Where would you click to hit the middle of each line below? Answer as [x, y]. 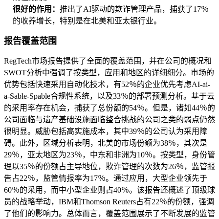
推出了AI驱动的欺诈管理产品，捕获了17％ [134, 9]
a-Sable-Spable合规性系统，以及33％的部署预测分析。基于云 [109, 96]
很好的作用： [36, 9]
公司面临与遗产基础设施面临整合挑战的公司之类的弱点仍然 [109, 120]
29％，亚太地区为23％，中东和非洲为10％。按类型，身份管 [109, 155]
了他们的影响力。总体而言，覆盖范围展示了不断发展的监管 [109, 214]
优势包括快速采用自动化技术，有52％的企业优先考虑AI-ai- [107, 85]
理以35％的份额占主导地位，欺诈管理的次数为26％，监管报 [109, 167]
